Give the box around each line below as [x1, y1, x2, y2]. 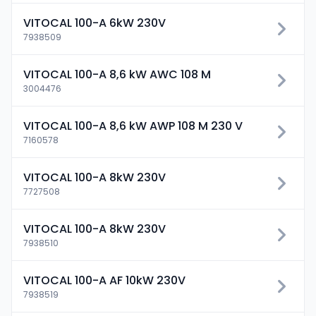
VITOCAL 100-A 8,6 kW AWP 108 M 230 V [23, 118, 243, 134]
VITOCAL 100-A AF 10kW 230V [23, 272, 186, 288]
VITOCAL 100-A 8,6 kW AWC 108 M [23, 66, 211, 83]
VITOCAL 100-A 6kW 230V [23, 15, 166, 31]
